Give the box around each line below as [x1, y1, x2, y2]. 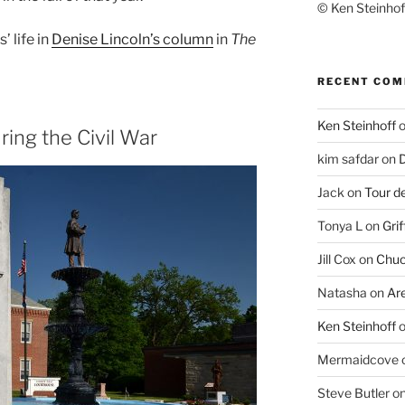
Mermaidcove [316, 352, 399, 368]
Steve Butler [316, 385, 390, 401]
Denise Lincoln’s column [52, 30, 213, 48]
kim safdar [316, 151, 379, 167]
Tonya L [316, 218, 363, 234]
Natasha [316, 285, 367, 301]
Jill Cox [316, 251, 356, 268]
